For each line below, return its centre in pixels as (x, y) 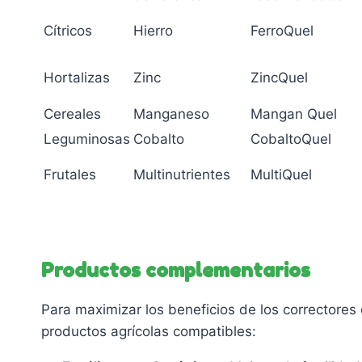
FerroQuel (282, 31)
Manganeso (171, 114)
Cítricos (68, 31)
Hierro (153, 31)
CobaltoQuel (291, 139)
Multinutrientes (182, 175)
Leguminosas (87, 139)
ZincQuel (279, 78)
